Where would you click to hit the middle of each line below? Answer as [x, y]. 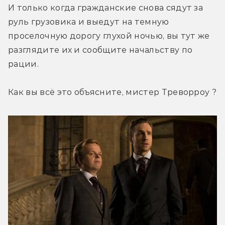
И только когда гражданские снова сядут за [106, 8]
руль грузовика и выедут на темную [89, 22]
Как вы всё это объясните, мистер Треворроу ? [113, 92]
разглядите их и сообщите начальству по [100, 50]
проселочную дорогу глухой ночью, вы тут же [109, 36]
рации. [23, 64]
